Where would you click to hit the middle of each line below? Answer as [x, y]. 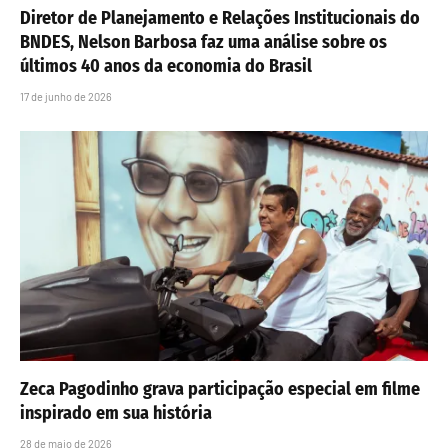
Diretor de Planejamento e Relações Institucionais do [220, 18]
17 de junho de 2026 [66, 97]
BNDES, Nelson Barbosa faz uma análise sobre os [203, 42]
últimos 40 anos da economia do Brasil [166, 66]
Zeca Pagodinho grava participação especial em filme [220, 388]
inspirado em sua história [116, 412]
